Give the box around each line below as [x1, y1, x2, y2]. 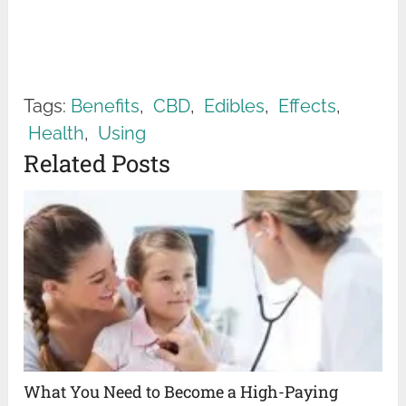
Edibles [204, 95, 266, 118]
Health [28, 122, 85, 145]
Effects [278, 95, 337, 118]
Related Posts [24, 148, 171, 179]
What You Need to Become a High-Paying [24, 381, 339, 403]
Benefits [71, 95, 140, 118]
